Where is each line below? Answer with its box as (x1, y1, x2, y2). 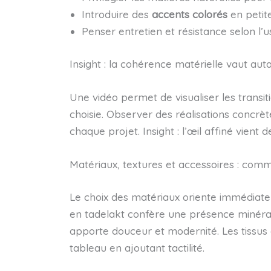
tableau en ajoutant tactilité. (69, 241, 204, 254)
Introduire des (81, 8, 152, 21)
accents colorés (151, 8, 227, 21)
